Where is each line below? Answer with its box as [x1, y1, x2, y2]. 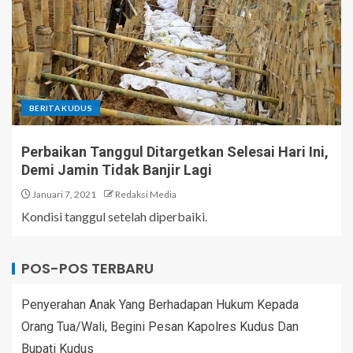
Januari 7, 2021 [31, 188, 96, 200]
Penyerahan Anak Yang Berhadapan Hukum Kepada [21, 296, 299, 312]
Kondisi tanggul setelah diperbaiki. [21, 208, 207, 224]
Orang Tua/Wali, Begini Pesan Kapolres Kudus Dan [21, 318, 299, 334]
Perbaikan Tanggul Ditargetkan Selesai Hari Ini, [21, 143, 329, 160]
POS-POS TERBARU [21, 258, 154, 278]
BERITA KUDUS [29, 102, 93, 113]
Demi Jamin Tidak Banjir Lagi [21, 161, 212, 178]
